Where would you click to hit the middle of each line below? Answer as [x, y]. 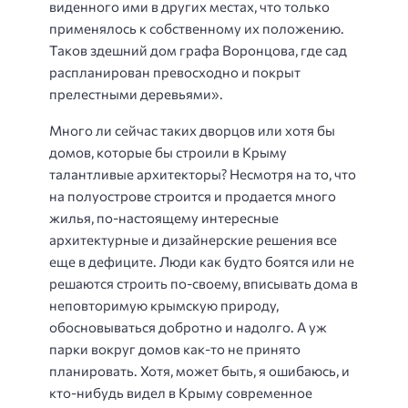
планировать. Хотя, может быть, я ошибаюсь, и [199, 371]
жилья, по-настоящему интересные [164, 218]
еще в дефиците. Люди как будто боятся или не [202, 262]
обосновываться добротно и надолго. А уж [188, 327]
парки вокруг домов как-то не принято [175, 349]
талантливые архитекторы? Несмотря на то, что [203, 174]
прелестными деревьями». [136, 93]
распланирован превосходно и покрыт [175, 71]
